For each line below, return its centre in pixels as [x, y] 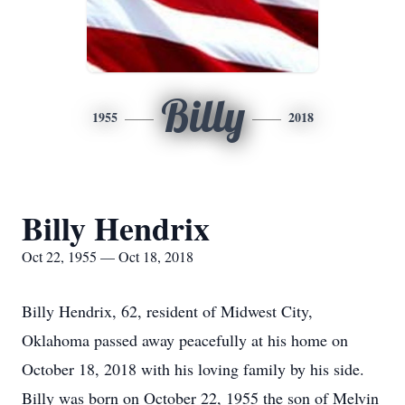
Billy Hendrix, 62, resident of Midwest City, [167, 311]
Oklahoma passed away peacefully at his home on [185, 340]
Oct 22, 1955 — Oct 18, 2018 [108, 256]
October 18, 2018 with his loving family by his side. [193, 369]
